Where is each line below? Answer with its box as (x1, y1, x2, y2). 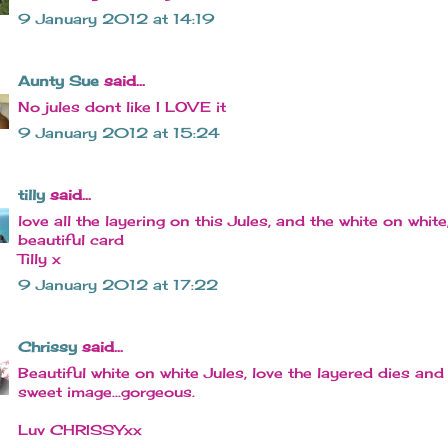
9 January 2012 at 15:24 (18, 124, 220, 142)
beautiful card (18, 231, 124, 249)
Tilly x (18, 250, 61, 268)
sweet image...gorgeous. (18, 383, 195, 401)
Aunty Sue (18, 72, 99, 90)
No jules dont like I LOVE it (18, 98, 226, 116)
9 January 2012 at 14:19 (18, 10, 215, 28)
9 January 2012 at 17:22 (18, 276, 218, 294)
